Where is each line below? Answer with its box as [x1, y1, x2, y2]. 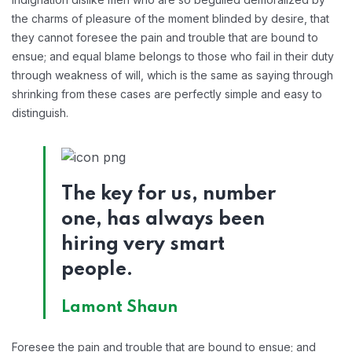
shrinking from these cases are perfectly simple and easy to [12, 87, 322, 101]
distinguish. [12, 106, 68, 120]
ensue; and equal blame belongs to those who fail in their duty [12, 49, 334, 64]
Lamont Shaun [61, 299, 178, 316]
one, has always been [61, 209, 265, 229]
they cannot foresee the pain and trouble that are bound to [12, 31, 318, 45]
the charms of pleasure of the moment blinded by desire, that [12, 12, 329, 26]
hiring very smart [61, 234, 225, 255]
